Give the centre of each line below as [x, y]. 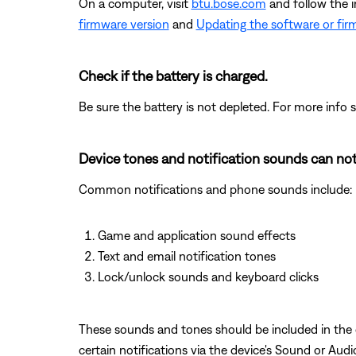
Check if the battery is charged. [173, 76]
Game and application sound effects [196, 235]
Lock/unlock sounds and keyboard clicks [208, 277]
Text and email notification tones [186, 256]
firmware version [124, 24]
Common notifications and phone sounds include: [215, 189]
